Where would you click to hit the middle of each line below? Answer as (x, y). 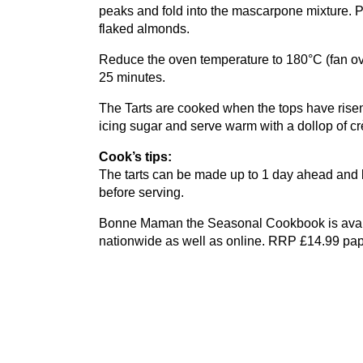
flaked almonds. (144, 29)
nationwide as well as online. (184, 241)
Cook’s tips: (135, 157)
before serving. (143, 193)
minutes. (139, 78)
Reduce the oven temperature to (192, 60)
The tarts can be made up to (180, 175)
